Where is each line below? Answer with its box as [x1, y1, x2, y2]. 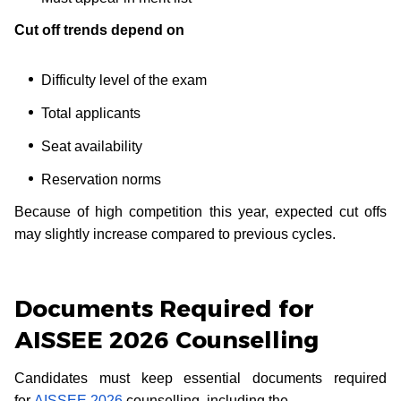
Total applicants [41, 105, 144, 121]
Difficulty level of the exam [41, 72, 210, 88]
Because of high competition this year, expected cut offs [14, 203, 387, 219]
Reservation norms [41, 171, 165, 187]
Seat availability [41, 138, 146, 154]
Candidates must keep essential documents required [14, 370, 387, 386]
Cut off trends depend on [14, 21, 188, 38]
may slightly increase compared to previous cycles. [14, 226, 336, 242]
